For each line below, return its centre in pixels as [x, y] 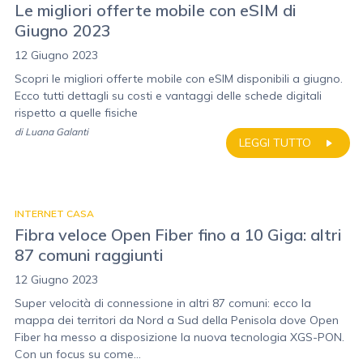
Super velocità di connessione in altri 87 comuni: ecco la [163, 303]
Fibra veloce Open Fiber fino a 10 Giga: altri [178, 235]
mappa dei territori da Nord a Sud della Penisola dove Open [177, 320]
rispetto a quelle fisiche [76, 113]
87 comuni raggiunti [89, 255]
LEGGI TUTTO [275, 143]
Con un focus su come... [78, 354]
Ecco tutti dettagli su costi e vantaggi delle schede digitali [168, 96]
